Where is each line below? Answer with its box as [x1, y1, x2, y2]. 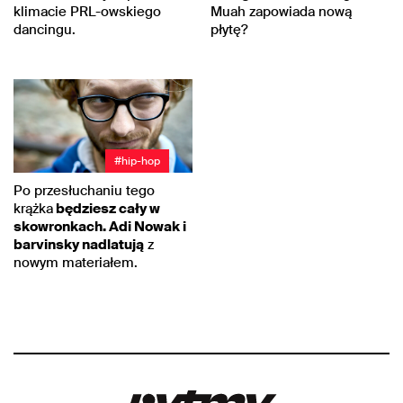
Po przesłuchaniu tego [13, 181, 155, 200]
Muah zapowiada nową [210, 2, 352, 21]
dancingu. [13, 20, 76, 39]
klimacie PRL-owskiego [13, 2, 161, 21]
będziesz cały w [53, 199, 160, 218]
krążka [13, 199, 53, 218]
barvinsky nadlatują [13, 235, 144, 254]
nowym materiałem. [13, 253, 138, 272]
